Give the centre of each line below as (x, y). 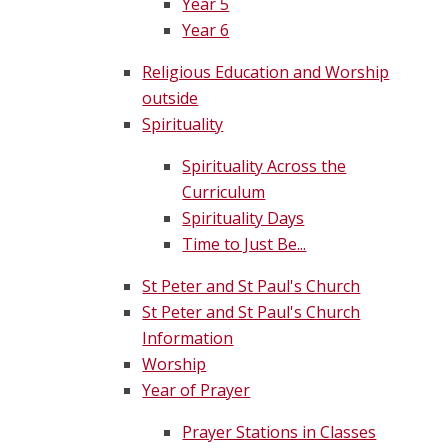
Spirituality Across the (264, 166)
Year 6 (206, 30)
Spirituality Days (243, 218)
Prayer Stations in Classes (279, 432)
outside (170, 98)
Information (188, 338)
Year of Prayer (196, 390)
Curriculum (224, 192)
